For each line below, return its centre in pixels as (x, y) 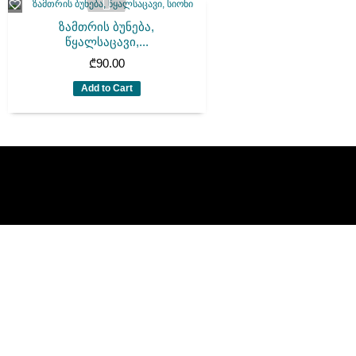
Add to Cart (106, 89)
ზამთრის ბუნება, (107, 27)
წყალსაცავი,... (106, 42)
